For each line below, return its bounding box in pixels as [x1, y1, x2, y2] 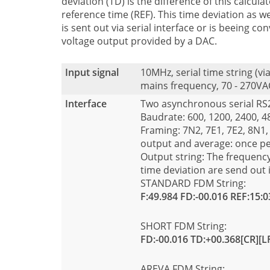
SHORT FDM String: [140, 219, 227, 233]
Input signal [65, 66, 119, 80]
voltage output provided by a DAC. [61, 34, 217, 48]
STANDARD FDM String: [140, 177, 246, 190]
